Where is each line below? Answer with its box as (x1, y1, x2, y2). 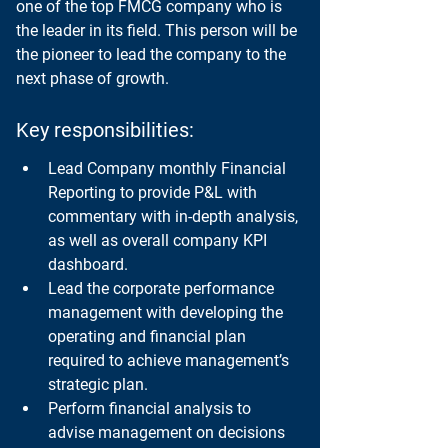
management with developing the (48, 303, 287, 322)
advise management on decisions (48, 423, 289, 442)
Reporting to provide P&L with (48, 183, 261, 202)
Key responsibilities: (16, 118, 194, 142)
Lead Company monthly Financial (48, 159, 290, 178)
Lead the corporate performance (48, 279, 278, 298)
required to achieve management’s (48, 351, 293, 370)
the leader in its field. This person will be (16, 21, 301, 40)
